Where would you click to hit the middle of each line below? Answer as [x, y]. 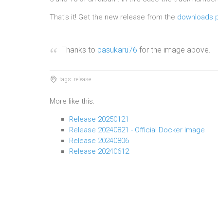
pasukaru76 [117, 50]
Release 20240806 [99, 141]
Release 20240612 [99, 151]
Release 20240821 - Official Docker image [137, 130]
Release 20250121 [99, 119]
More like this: [72, 101]
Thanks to [80, 50]
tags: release [74, 79]
